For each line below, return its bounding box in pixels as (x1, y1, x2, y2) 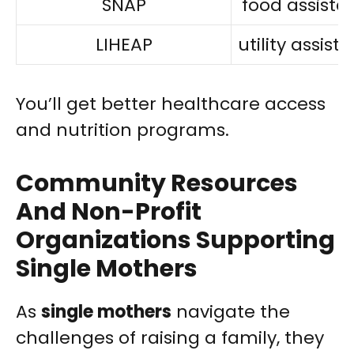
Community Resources (16, 167, 298, 201)
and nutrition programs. (16, 118, 229, 143)
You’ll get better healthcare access (16, 92, 326, 117)
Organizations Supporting (16, 224, 335, 258)
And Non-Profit (16, 195, 201, 229)
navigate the (171, 299, 290, 325)
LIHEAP (95, 32, 153, 58)
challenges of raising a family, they (16, 326, 324, 351)
